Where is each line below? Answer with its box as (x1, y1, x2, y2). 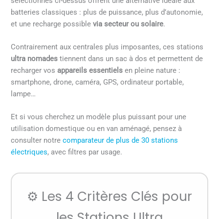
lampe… (11, 89, 36, 99)
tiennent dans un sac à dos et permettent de (58, 54, 203, 64)
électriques (11, 148, 48, 157)
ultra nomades (11, 54, 58, 64)
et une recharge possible (11, 19, 93, 28)
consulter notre (11, 136, 63, 145)
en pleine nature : (123, 66, 181, 75)
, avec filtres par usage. (47, 148, 123, 157)
